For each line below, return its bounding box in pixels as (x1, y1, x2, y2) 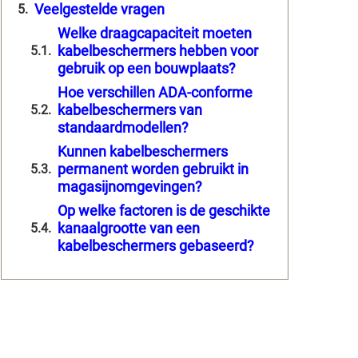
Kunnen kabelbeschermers (58, 142, 228, 160)
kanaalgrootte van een (58, 219, 200, 237)
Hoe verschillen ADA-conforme (58, 83, 253, 101)
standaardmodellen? (58, 118, 189, 136)
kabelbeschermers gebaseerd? (58, 237, 254, 254)
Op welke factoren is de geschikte (58, 201, 270, 219)
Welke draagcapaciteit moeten (58, 24, 252, 42)
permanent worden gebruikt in (58, 160, 249, 177)
